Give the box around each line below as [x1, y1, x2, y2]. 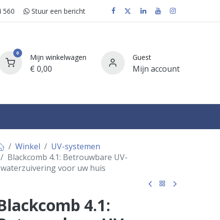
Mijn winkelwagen [29, 52, 86, 62]
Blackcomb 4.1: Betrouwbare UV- [7, 152, 128, 163]
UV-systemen [51, 141, 100, 152]
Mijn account [132, 63, 180, 74]
